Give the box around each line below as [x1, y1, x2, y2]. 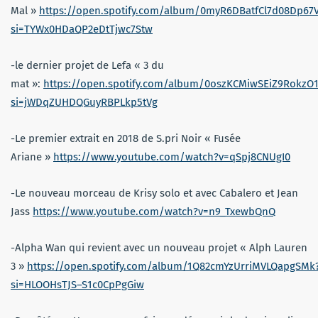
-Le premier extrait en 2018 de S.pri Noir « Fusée [11, 131, 241, 145]
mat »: [11, 77, 43, 90]
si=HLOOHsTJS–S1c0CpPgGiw [11, 278, 144, 291]
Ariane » [11, 150, 53, 163]
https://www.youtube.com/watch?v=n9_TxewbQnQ [33, 204, 275, 218]
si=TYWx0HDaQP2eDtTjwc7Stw [11, 22, 153, 35]
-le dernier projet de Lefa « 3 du [11, 58, 164, 72]
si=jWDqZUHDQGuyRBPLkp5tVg [11, 95, 158, 109]
